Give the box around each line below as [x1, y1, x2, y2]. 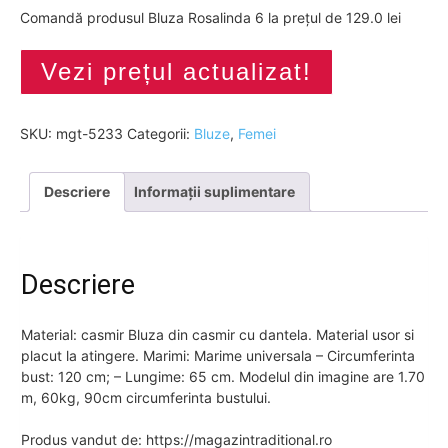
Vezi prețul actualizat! [41, 58, 312, 85]
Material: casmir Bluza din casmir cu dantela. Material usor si [21, 325, 414, 343]
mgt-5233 [56, 125, 123, 142]
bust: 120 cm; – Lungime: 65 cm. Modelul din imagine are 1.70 [21, 367, 425, 385]
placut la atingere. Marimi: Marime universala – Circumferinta [21, 346, 415, 364]
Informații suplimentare [134, 183, 295, 200]
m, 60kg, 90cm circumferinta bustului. [21, 388, 271, 406]
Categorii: [127, 125, 194, 142]
